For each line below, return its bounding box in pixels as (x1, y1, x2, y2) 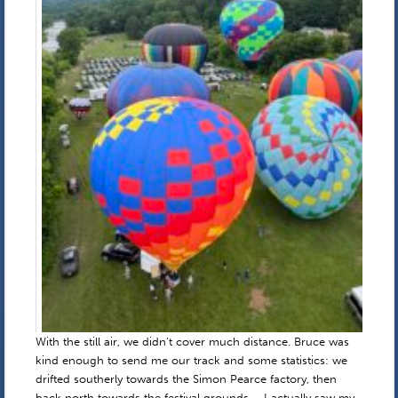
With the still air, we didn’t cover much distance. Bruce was (35, 335, 349, 349)
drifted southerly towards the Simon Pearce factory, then (35, 372, 337, 386)
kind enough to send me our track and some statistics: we (35, 354, 347, 368)
